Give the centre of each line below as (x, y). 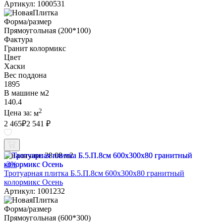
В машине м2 (27, 93)
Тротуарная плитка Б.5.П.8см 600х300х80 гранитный (94, 173)
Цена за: (19, 113)
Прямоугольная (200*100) (47, 31)
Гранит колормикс (35, 49)
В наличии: (23, 155)
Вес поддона (25, 75)
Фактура (18, 40)
